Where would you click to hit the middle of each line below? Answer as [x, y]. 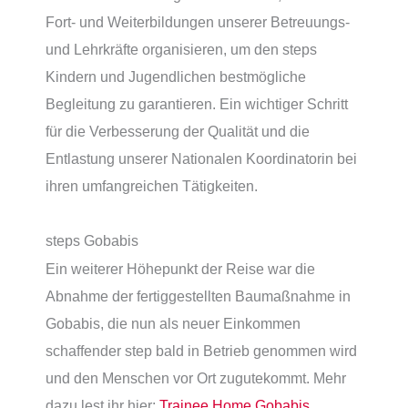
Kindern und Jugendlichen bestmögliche [176, 76]
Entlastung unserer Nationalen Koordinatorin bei [201, 158]
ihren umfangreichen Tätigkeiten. [152, 185]
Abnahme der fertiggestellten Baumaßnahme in [198, 296]
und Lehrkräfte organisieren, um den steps [181, 49]
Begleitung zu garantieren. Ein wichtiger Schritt [197, 103]
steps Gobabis [92, 240]
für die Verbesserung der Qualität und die [178, 131]
